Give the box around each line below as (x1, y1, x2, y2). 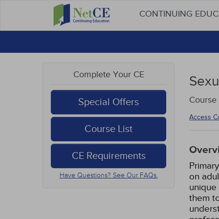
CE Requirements (71, 150, 146, 162)
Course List (85, 123, 132, 135)
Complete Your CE (73, 69, 144, 80)
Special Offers (78, 96, 139, 108)
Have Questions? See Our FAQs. (59, 171, 158, 179)
